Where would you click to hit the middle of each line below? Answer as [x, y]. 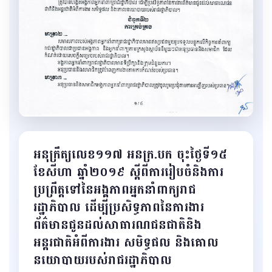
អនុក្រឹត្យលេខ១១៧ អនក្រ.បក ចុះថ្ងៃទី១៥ [130, 155]
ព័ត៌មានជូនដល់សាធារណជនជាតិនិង [117, 225]
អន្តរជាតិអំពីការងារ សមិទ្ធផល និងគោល [126, 243]
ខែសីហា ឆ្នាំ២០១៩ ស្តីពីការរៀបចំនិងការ [128, 172]
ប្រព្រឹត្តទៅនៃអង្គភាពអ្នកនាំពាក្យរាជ [115, 190]
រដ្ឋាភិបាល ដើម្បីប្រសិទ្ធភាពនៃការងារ [119, 208]
